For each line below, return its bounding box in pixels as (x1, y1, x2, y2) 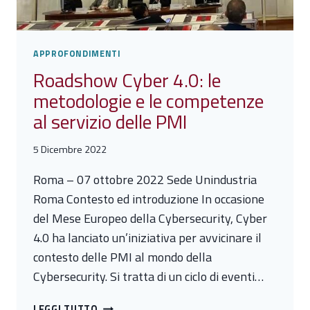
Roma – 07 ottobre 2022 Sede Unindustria (33, 170, 257, 189)
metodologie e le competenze (33, 85, 264, 116)
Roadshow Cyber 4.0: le (33, 64, 221, 95)
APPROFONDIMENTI (33, 46, 121, 60)
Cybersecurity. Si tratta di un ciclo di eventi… (33, 266, 264, 286)
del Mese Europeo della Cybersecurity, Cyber (33, 208, 267, 228)
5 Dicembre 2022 (33, 141, 107, 157)
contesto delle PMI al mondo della (33, 247, 212, 266)
